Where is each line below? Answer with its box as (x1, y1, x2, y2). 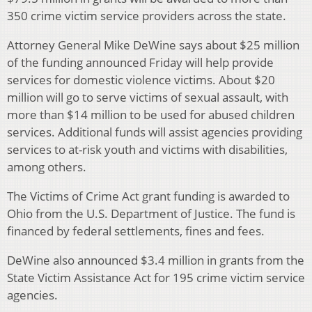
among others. (7, 159, 86, 175)
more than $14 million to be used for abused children (7, 107, 295, 123)
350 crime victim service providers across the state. (7, 8, 286, 24)
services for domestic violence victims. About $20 (7, 72, 275, 88)
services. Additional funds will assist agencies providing (7, 124, 302, 141)
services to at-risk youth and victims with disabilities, (7, 141, 288, 158)
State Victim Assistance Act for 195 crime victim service (7, 270, 305, 286)
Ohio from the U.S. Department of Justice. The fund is (7, 205, 295, 222)
